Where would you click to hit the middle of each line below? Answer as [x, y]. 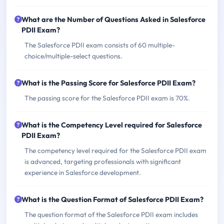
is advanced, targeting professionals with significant [103, 162]
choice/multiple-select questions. [73, 56]
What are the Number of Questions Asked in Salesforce [113, 20]
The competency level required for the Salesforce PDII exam [115, 151]
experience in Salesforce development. [83, 173]
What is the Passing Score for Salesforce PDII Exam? [108, 83]
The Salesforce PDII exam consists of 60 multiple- [100, 45]
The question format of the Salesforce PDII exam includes [111, 215]
